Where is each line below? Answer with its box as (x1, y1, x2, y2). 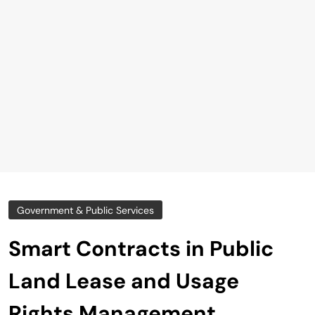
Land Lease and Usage (8, 267, 239, 295)
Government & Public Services (17, 204, 154, 217)
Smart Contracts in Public (8, 235, 274, 263)
